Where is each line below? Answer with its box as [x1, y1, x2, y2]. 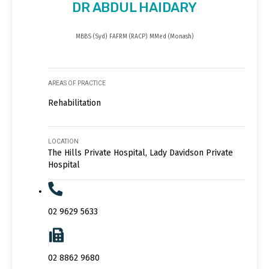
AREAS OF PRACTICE [48, 79, 106, 86]
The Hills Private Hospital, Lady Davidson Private [48, 147, 233, 158]
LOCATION [48, 138, 79, 145]
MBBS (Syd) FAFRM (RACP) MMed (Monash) [75, 32, 194, 40]
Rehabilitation [48, 97, 101, 108]
